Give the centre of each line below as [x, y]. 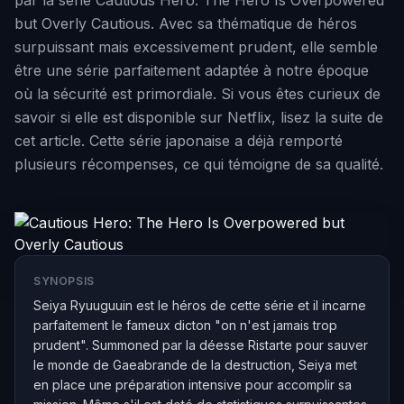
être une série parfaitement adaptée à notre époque [192, 70]
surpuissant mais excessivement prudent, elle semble [196, 47]
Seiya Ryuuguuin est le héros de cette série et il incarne [200, 305]
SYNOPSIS [64, 281]
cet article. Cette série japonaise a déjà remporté [179, 141]
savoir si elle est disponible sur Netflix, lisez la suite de [199, 117]
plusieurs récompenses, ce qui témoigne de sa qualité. [199, 164]
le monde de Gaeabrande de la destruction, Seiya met [195, 365]
